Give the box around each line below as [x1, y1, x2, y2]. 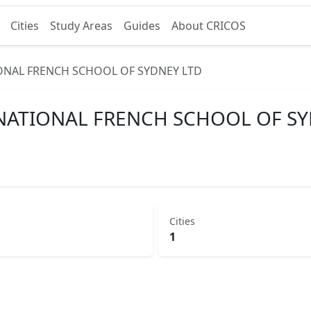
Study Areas [49, 18, 112, 33]
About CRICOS [171, 18, 246, 33]
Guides [123, 18, 160, 33]
